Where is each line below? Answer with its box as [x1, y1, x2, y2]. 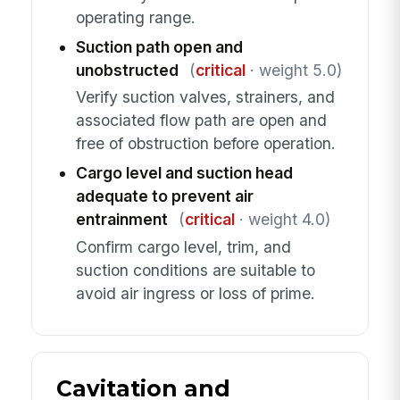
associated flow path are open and [75, 111, 327, 130]
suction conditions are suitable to [75, 260, 315, 279]
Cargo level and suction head [75, 163, 293, 183]
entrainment [75, 210, 168, 229]
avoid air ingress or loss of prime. [75, 283, 315, 303]
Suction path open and [75, 37, 243, 56]
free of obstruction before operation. [75, 134, 336, 154]
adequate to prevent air [75, 187, 254, 206]
